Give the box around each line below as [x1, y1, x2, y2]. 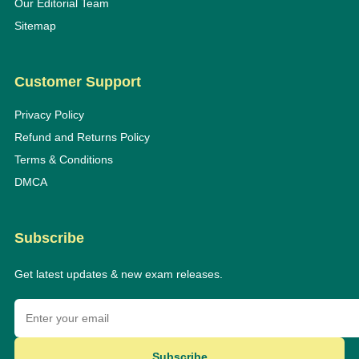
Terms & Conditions [14, 152, 113, 166]
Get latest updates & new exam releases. [14, 267, 223, 280]
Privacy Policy [14, 107, 84, 121]
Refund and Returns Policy [14, 130, 150, 143]
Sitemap [14, 18, 56, 32]
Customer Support [14, 73, 141, 90]
